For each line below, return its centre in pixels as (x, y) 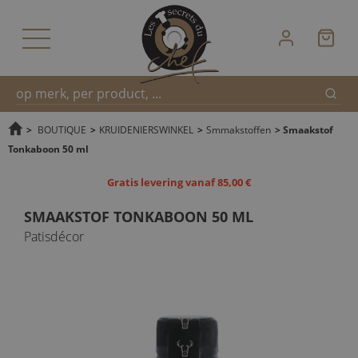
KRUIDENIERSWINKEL (146, 129)
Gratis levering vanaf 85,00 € (179, 182)
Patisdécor (54, 237)
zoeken (32, 178)
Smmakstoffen (239, 129)
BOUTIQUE (62, 129)
